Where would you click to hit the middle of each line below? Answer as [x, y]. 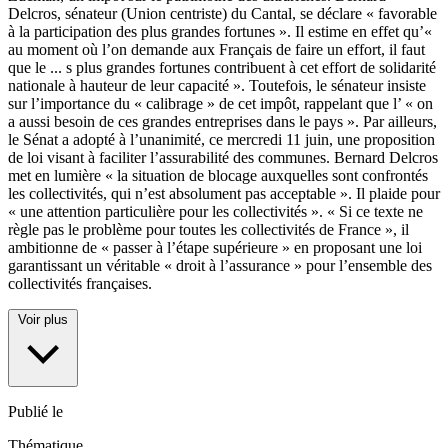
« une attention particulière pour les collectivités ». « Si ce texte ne [215, 212]
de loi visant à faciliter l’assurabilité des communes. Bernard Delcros [223, 158]
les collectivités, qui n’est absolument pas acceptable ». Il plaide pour [224, 194]
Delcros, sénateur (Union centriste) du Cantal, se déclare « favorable [222, 14]
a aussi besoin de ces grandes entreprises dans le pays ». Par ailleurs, [222, 122]
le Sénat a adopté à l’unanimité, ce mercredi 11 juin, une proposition [221, 140]
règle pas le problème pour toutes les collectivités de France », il [208, 230]
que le [27, 68]
